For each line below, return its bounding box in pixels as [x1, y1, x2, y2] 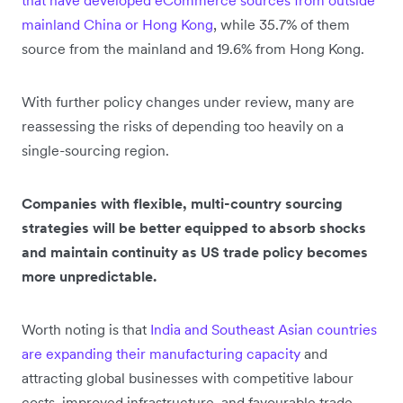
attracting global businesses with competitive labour [22, 369, 354, 388]
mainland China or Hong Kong [22, 15, 213, 34]
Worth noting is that [22, 320, 150, 339]
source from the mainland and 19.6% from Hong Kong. [22, 40, 368, 58]
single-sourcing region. [22, 141, 173, 160]
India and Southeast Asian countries [150, 320, 377, 339]
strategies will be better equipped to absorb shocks [22, 219, 366, 237]
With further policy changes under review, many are [22, 93, 354, 112]
